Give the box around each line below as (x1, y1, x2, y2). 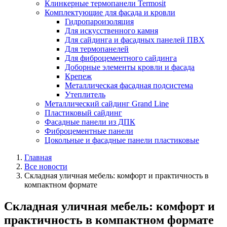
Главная (24, 153, 52, 162)
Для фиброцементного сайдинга (65, 54, 177, 62)
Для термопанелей (65, 45, 129, 53)
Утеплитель (65, 90, 105, 99)
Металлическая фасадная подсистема (65, 81, 193, 90)
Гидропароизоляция (65, 17, 134, 26)
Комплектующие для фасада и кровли (45, 8, 175, 17)
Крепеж (65, 72, 92, 81)
